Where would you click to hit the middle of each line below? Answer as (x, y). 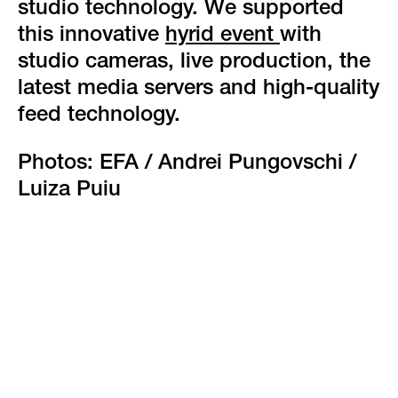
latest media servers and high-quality (199, 90)
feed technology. (99, 116)
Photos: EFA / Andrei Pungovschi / (187, 164)
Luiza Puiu (69, 191)
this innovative (92, 36)
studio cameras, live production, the (194, 63)
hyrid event (223, 36)
